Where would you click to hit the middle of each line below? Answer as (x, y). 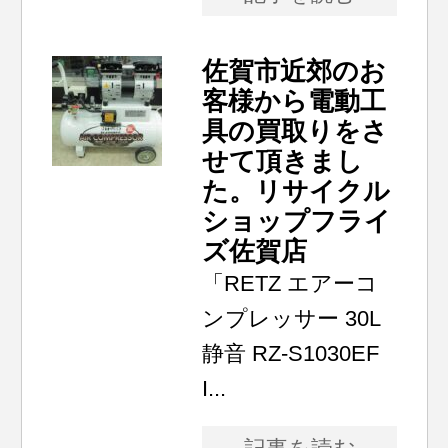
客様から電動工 (294, 101)
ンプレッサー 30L (291, 318)
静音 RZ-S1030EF (291, 353)
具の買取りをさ (295, 131)
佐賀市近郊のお (294, 71)
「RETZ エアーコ (290, 283)
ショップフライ (297, 221)
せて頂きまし (283, 161)
